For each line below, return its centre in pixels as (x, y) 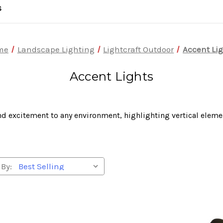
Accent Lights (111, 76)
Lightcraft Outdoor (139, 49)
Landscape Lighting (56, 49)
